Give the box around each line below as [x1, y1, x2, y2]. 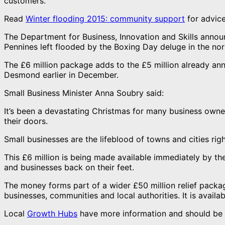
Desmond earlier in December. [4, 69, 119, 80]
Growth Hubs [27, 208, 77, 218]
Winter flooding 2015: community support [26, 13, 185, 24]
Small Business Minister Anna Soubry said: [4, 87, 164, 98]
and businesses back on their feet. [4, 162, 134, 172]
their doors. [4, 116, 48, 126]
